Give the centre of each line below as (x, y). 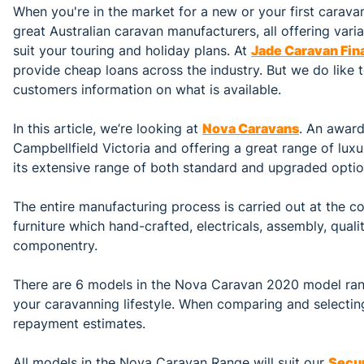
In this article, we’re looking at (108, 128)
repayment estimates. (79, 323)
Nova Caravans (251, 128)
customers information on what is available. (147, 89)
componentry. (55, 245)
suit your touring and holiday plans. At (132, 50)
